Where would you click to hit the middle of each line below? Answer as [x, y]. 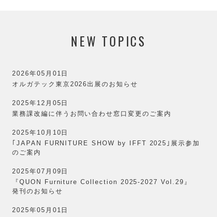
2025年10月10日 [40, 132]
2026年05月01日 [40, 73]
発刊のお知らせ [38, 191]
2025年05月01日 [40, 210]
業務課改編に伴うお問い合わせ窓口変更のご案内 [92, 113]
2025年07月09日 [40, 171]
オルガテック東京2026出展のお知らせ [75, 84]
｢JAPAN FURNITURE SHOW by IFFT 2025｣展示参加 [106, 143]
